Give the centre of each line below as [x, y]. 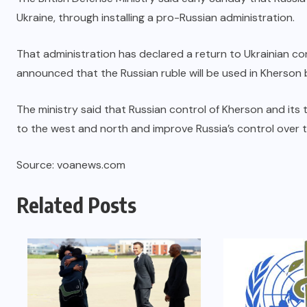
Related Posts [76, 205]
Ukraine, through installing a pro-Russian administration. [156, 17]
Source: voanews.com [71, 164]
